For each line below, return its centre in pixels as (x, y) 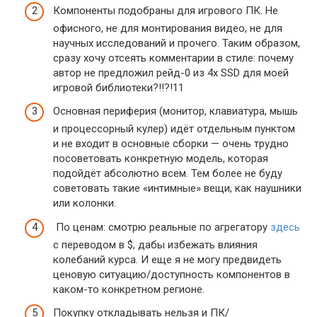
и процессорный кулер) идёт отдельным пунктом (174, 129)
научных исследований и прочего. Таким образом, (177, 43)
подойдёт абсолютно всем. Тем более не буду (168, 173)
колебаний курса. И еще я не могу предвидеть (167, 259)
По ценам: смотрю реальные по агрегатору (162, 227)
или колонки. (85, 203)
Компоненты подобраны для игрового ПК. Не (166, 10)
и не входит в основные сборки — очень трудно (171, 144)
